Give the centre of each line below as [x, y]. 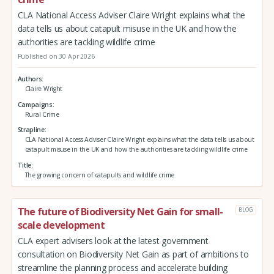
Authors [30, 79]
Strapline [31, 130]
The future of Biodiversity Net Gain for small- [120, 211]
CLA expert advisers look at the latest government [113, 240]
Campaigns [35, 104]
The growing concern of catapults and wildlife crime [100, 175]
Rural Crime [42, 114]
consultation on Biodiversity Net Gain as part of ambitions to [133, 254]
